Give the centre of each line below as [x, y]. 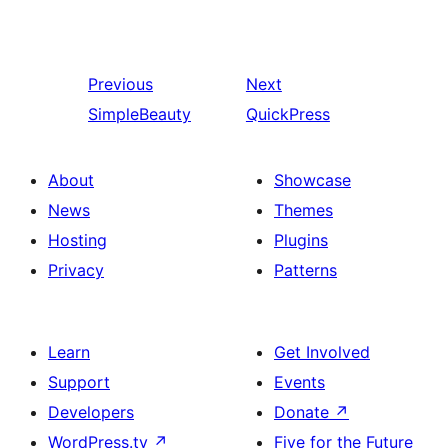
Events [299, 382]
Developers [91, 412]
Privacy [76, 270]
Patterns [305, 270]
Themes [303, 210]
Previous [120, 84]
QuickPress [287, 114]
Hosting [77, 240]
